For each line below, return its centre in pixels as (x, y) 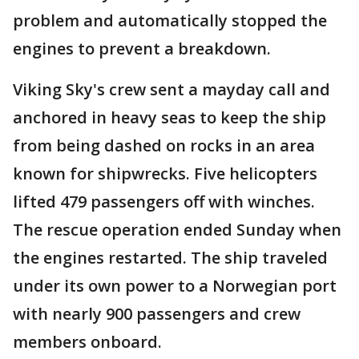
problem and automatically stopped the (170, 20)
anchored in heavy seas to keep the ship (169, 117)
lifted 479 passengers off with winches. (164, 202)
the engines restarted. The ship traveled (170, 258)
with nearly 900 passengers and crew (157, 314)
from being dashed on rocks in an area (164, 145)
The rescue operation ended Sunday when (177, 230)
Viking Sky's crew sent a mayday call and (171, 89)
